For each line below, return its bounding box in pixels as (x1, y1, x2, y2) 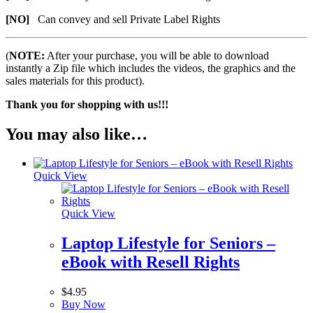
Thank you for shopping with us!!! (6, 98, 168, 110)
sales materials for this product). (6, 74, 145, 87)
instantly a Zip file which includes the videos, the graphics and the (6, 61, 296, 74)
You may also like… (6, 124, 147, 143)
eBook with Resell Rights (61, 253, 240, 272)
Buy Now (61, 298, 105, 311)
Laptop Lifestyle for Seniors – (61, 234, 275, 253)
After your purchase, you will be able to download (45, 49, 269, 61)
